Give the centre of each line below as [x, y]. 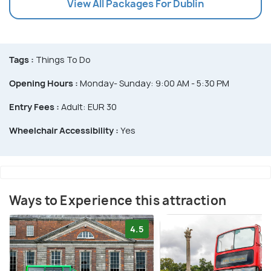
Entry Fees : [34, 107]
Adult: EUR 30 [88, 107]
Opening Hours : [44, 83]
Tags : [21, 60]
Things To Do [62, 60]
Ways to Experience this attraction [118, 201]
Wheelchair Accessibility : [64, 131]
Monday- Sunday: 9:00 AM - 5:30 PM [154, 83]
